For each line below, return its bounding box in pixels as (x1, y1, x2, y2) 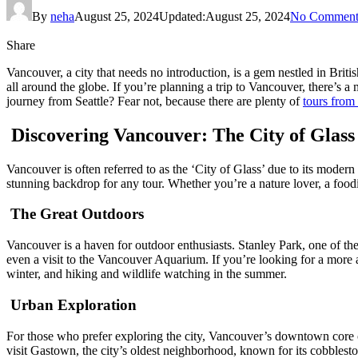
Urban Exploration (6, 296, 137, 313)
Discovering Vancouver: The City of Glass (6, 124, 355, 145)
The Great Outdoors (6, 205, 144, 223)
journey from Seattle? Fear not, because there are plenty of (6, 93, 303, 108)
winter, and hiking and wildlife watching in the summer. (6, 267, 287, 281)
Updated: (159, 9, 205, 23)
